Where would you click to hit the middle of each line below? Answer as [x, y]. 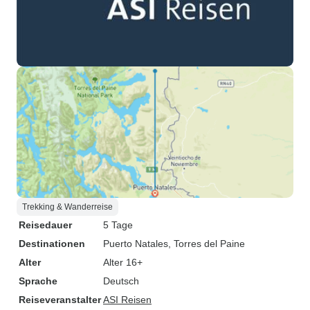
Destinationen [52, 244]
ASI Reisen [127, 300]
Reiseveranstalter [60, 300]
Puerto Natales [136, 244]
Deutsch [121, 281]
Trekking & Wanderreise [67, 207]
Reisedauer [45, 225]
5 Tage [118, 225]
